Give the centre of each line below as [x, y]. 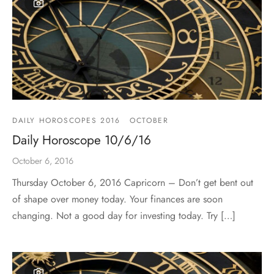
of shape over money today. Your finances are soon [117, 199]
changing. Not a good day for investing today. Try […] [124, 215]
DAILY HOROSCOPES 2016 [66, 120]
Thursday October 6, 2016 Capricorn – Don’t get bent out [133, 182]
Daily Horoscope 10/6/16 [82, 140]
